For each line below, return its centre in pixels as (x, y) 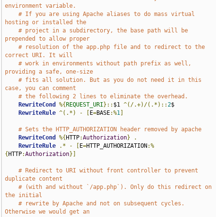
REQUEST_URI (85, 105)
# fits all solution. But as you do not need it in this (110, 80)
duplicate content (34, 179)
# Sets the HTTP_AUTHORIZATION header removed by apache (110, 129)
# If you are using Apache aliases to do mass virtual (107, 14)
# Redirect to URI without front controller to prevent (108, 170)
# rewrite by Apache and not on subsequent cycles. (102, 203)
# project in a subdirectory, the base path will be (103, 31)
